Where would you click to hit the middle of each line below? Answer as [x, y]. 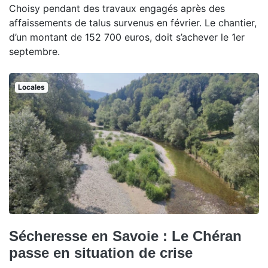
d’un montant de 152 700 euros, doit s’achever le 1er [127, 37]
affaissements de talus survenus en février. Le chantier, [133, 23]
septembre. [34, 52]
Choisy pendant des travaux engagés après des [117, 9]
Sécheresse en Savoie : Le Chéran [125, 236]
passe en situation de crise [101, 252]
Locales [31, 87]
